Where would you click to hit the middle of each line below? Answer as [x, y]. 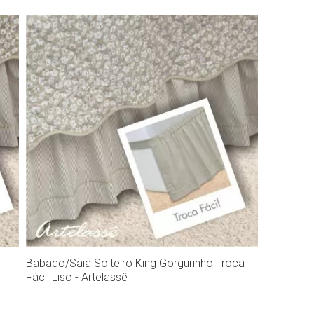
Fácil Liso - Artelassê [76, 277]
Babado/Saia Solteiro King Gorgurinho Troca [135, 263]
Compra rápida [145, 26]
